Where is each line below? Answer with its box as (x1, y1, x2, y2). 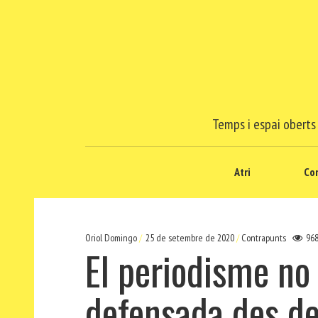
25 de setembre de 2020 (146, 231, 234, 245)
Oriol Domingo (85, 231, 139, 245)
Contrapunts (241, 231, 286, 245)
